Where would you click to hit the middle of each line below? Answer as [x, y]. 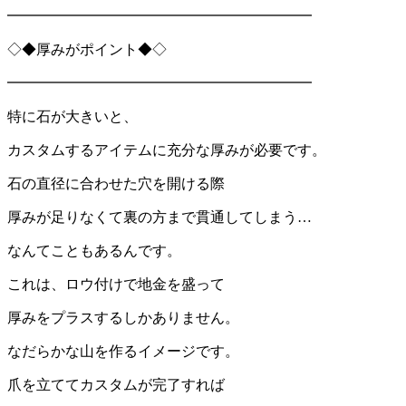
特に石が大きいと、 [72, 116]
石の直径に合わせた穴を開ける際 [116, 183]
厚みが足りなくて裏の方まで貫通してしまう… [159, 217]
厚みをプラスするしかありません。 [123, 317]
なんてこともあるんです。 [94, 250]
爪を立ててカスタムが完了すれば [116, 384]
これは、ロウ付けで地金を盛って [116, 284]
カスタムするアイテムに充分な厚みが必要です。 [167, 150]
